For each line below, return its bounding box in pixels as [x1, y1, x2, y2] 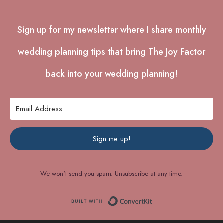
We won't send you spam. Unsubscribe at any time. [40, 168, 183, 178]
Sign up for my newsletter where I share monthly [17, 23, 206, 36]
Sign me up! [92, 133, 131, 144]
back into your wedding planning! [45, 67, 178, 80]
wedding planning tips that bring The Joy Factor [18, 45, 205, 58]
